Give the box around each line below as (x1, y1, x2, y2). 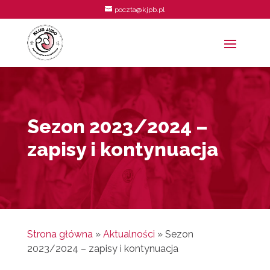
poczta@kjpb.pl (115, 5, 165, 14)
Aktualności (102, 228, 155, 240)
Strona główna (27, 228, 93, 240)
